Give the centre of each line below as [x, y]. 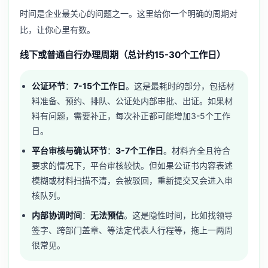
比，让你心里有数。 [57, 29]
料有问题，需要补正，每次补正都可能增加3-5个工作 [131, 116]
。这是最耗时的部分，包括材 [180, 86]
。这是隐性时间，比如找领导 [179, 215]
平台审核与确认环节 [70, 151]
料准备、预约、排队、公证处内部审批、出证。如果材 [133, 101]
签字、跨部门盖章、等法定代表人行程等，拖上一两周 [133, 230]
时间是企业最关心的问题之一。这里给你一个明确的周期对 [129, 13]
